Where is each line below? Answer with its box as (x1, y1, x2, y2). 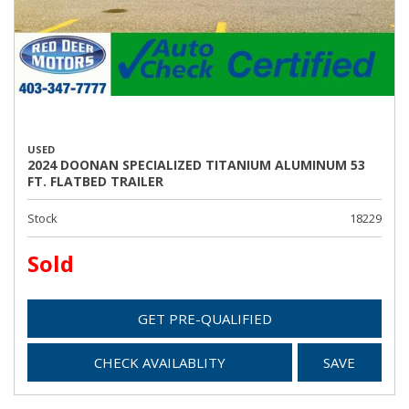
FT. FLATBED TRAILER (27, 173, 163, 190)
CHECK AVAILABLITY (93, 353, 225, 372)
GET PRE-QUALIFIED (137, 309, 272, 328)
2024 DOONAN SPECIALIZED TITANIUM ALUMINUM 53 (27, 156, 365, 173)
